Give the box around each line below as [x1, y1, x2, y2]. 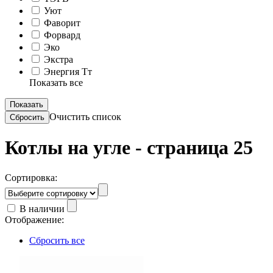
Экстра [41, 54, 73, 65]
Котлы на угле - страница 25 [5, 136, 253, 159]
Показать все [29, 77, 83, 88]
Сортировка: [5, 172, 57, 183]
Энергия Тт [41, 66, 92, 77]
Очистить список [49, 112, 121, 122]
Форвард [41, 30, 80, 40]
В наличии [17, 203, 67, 214]
